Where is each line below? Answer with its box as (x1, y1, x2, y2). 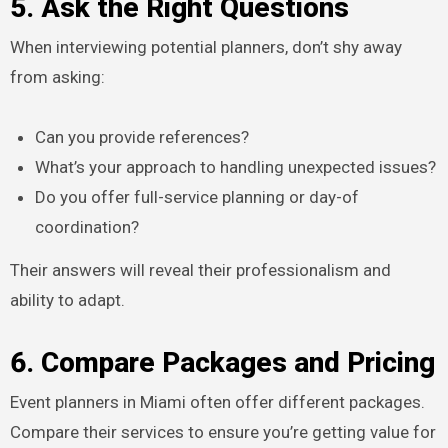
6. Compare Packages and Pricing (9, 345, 435, 379)
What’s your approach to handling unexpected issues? (35, 157, 437, 178)
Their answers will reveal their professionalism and (9, 259, 391, 280)
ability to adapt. (9, 289, 125, 310)
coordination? (35, 217, 140, 238)
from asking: (9, 67, 105, 88)
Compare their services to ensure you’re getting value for (9, 422, 436, 443)
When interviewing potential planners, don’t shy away (9, 37, 402, 58)
